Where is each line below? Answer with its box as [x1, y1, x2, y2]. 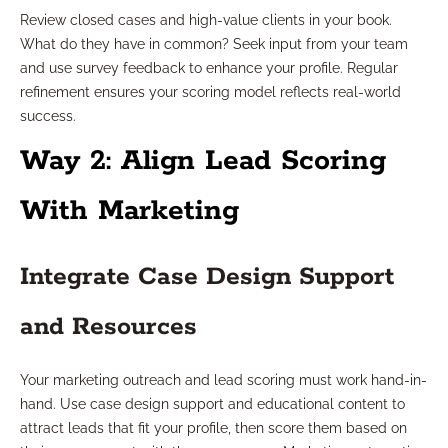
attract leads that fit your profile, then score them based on [20, 420, 407, 437]
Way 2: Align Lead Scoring [20, 143, 386, 180]
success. [20, 108, 76, 125]
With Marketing [20, 193, 239, 230]
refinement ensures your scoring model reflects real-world [20, 84, 401, 101]
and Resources [20, 311, 197, 344]
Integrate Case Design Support [20, 261, 394, 294]
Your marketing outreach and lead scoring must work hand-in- [20, 372, 427, 389]
